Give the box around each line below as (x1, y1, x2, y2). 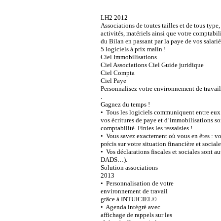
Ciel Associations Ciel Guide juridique (100, 61, 204, 69)
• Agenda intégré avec (100, 203, 160, 211)
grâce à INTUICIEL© (100, 195, 157, 203)
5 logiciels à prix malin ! (100, 45, 166, 53)
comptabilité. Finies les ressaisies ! (100, 124, 192, 132)
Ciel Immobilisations (100, 53, 157, 61)
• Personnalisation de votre (100, 179, 174, 187)
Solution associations (100, 163, 158, 171)
